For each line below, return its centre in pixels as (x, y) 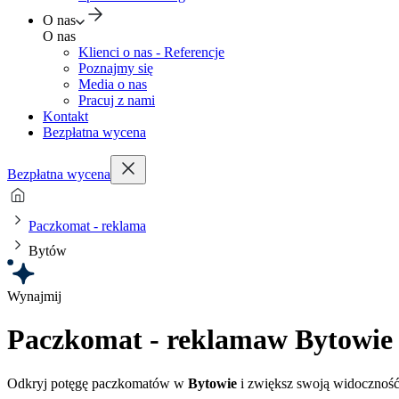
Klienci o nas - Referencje (151, 52)
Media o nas (113, 84)
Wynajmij (34, 296)
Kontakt (65, 116)
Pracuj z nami (117, 100)
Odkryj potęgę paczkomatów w (98, 383)
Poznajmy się (116, 68)
